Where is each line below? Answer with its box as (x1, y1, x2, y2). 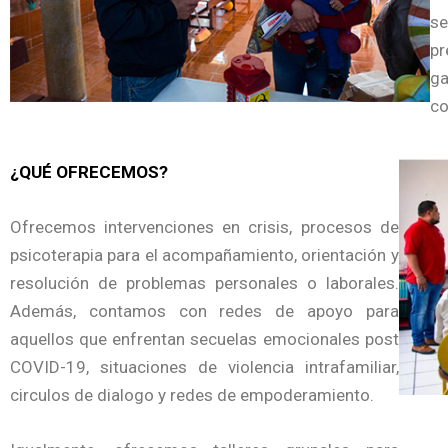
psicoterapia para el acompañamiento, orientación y (10, 244, 399, 265)
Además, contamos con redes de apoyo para (10, 300, 399, 321)
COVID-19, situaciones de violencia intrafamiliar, (10, 356, 399, 377)
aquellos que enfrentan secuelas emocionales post (10, 328, 399, 349)
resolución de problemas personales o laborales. (10, 272, 399, 293)
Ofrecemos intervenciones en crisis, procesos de (10, 216, 399, 237)
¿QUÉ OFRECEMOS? (10, 161, 168, 182)
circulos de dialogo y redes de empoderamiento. (10, 384, 374, 405)
